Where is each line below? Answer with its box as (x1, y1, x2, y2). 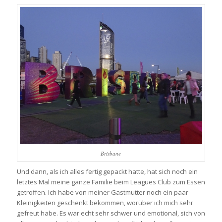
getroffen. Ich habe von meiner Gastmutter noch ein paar (16, 187, 188, 197)
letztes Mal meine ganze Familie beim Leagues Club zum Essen (16, 177, 205, 186)
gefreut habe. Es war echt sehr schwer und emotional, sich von (16, 208, 205, 218)
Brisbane (101, 149, 121, 157)
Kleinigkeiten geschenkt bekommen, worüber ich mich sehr (16, 198, 193, 207)
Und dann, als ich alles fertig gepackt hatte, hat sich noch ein (16, 166, 198, 176)
